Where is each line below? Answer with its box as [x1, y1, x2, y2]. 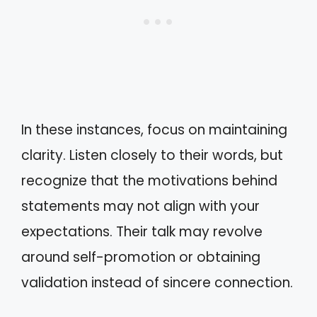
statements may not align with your [21, 196, 260, 216]
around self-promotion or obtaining [21, 247, 260, 267]
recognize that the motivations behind [21, 171, 277, 190]
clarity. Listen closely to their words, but [21, 145, 283, 165]
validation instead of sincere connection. [21, 272, 293, 292]
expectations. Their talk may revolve [21, 221, 263, 241]
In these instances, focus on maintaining [21, 120, 287, 139]
